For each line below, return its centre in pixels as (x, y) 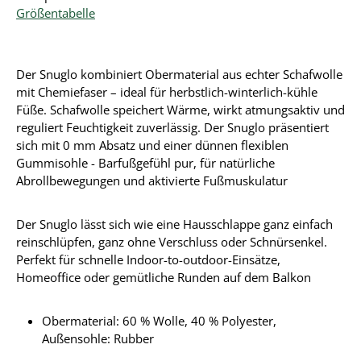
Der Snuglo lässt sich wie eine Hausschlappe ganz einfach (174, 224)
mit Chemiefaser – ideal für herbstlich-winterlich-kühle (167, 92)
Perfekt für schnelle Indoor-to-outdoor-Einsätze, (148, 259)
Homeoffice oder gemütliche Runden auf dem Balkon (164, 277)
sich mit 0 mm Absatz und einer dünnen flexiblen (152, 145)
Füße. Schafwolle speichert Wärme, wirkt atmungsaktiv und (180, 110)
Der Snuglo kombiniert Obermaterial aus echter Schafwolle (179, 74)
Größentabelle (56, 13)
